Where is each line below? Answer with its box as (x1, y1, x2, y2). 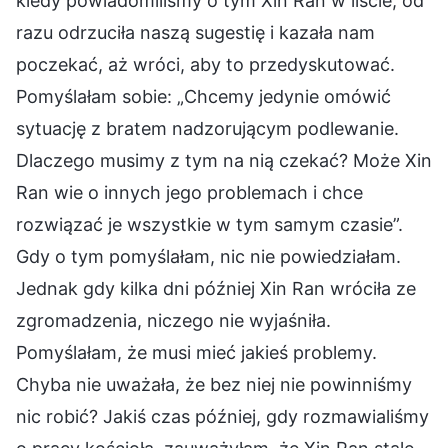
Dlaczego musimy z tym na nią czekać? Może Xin (16, 149, 432, 171)
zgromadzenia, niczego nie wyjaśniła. (16, 309, 331, 331)
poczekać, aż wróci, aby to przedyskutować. (16, 53, 395, 75)
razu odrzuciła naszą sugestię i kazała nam (16, 21, 375, 43)
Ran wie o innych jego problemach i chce (16, 181, 363, 203)
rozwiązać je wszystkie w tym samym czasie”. (16, 213, 403, 235)
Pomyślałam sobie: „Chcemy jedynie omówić (16, 85, 391, 107)
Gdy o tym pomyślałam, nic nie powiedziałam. (16, 245, 401, 267)
